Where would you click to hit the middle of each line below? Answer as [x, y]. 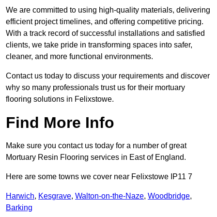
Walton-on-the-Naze [109, 196]
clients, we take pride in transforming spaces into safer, [99, 45]
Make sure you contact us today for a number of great [96, 146]
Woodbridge [169, 196]
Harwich [20, 196]
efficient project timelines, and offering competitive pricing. [105, 22]
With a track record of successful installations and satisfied [105, 33]
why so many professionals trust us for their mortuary [95, 88]
